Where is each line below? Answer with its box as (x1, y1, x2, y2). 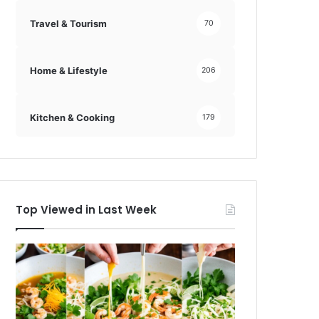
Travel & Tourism (30, 17, 108, 29)
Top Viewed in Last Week (16, 202, 157, 218)
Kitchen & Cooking (30, 111, 115, 123)
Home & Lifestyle (30, 64, 108, 76)
